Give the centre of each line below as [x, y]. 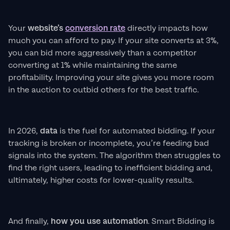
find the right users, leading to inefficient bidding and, [110, 168]
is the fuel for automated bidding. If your [136, 131]
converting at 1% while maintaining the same [93, 66]
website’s [46, 29]
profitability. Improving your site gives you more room [111, 78]
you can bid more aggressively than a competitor [102, 53]
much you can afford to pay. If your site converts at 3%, [113, 41]
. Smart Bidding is [181, 222]
